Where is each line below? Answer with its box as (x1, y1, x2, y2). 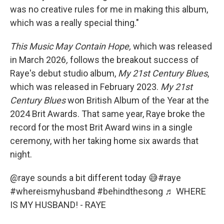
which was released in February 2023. (10, 81, 160, 92)
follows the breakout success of (70, 54, 199, 65)
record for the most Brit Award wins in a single (10, 122, 192, 132)
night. (10, 149, 32, 159)
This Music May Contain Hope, (10, 41, 133, 51)
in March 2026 (10, 54, 66, 65)
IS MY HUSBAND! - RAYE (10, 199, 106, 210)
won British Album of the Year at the (67, 95, 209, 105)
